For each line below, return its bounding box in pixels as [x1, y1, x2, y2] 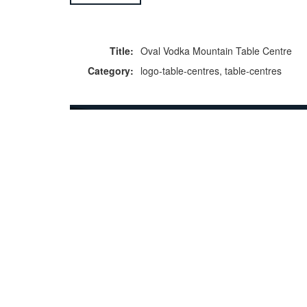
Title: [110, 44, 134, 58]
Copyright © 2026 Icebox [70, 281, 177, 295]
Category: [88, 64, 134, 77]
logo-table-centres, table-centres [140, 64, 282, 77]
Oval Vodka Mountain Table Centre [140, 44, 292, 58]
